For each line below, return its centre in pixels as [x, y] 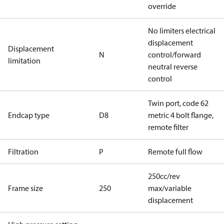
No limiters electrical [182, 30]
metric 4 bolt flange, [181, 115]
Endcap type [29, 115]
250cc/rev [164, 176]
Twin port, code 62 [178, 103]
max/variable [170, 188]
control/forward [174, 54]
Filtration [23, 151]
